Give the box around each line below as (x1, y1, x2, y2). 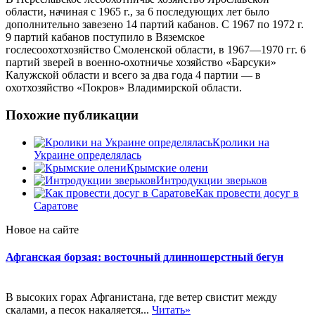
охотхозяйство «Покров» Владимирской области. (6, 82, 242, 94)
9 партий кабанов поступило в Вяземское (6, 31, 205, 44)
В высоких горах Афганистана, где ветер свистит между (6, 291, 277, 304)
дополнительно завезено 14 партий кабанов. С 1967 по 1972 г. (6, 18, 304, 31)
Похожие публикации (6, 108, 139, 123)
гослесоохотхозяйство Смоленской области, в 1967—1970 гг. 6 (6, 44, 306, 56)
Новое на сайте (6, 223, 79, 236)
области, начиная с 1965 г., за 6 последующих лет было (6, 6, 269, 18)
